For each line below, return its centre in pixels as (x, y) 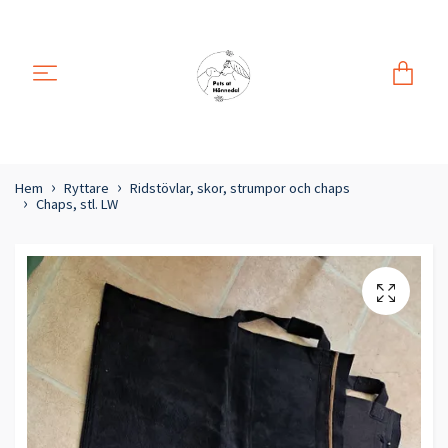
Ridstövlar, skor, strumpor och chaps (240, 188)
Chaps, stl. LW (77, 204)
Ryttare (86, 188)
